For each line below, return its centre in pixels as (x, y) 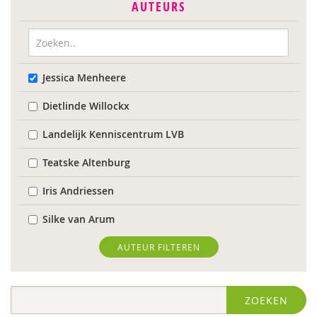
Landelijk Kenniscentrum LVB (113, 134)
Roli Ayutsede (76, 247)
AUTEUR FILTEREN (158, 247)
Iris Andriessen (78, 191)
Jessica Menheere (84, 77)
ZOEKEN (266, 300)
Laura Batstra (75, 304)
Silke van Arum (79, 219)
